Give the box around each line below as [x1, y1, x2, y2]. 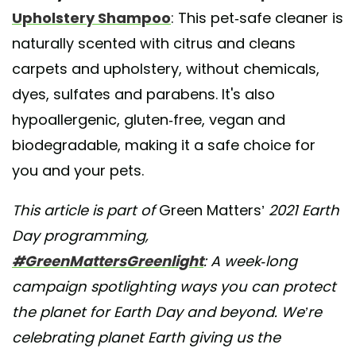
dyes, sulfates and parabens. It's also [12, 83, 275, 104]
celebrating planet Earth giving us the [12, 327, 281, 347]
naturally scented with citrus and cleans [12, 33, 296, 53]
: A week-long [203, 250, 297, 271]
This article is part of [12, 199, 159, 220]
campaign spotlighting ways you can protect [12, 276, 336, 296]
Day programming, [12, 225, 149, 246]
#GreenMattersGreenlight [12, 250, 203, 271]
